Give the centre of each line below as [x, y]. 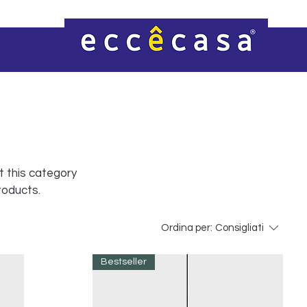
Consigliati [239, 228]
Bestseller [124, 262]
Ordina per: [186, 228]
